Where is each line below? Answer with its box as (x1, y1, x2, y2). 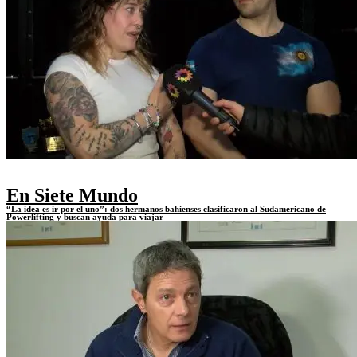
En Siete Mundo (6, 184, 138, 206)
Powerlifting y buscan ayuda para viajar (6, 211, 163, 222)
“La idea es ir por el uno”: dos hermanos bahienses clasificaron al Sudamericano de (6, 203, 326, 214)
